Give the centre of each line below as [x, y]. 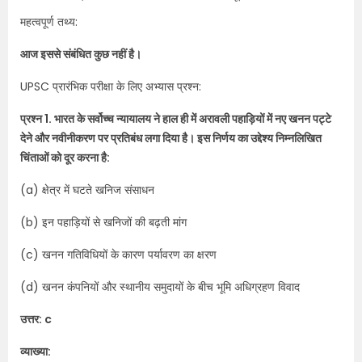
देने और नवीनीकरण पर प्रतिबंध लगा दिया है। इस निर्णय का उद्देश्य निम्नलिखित [171, 138]
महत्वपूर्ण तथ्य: [49, 22]
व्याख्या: [36, 351]
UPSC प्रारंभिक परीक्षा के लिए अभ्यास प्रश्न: [111, 86]
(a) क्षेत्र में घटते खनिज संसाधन [87, 190]
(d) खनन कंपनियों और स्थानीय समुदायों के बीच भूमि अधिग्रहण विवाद [160, 287]
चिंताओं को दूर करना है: [65, 158]
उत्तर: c [36, 319]
